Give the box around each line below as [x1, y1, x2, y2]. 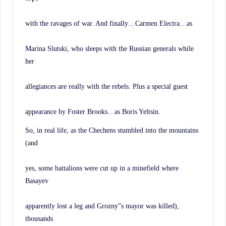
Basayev [25, 176, 48, 185]
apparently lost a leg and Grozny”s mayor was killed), [25, 201, 179, 210]
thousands [25, 214, 53, 222]
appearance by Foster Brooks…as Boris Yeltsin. [25, 107, 160, 116]
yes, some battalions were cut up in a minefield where [25, 163, 179, 172]
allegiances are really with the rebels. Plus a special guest [25, 82, 188, 90]
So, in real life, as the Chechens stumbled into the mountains [25, 126, 198, 134]
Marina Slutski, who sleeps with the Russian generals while [25, 44, 194, 52]
